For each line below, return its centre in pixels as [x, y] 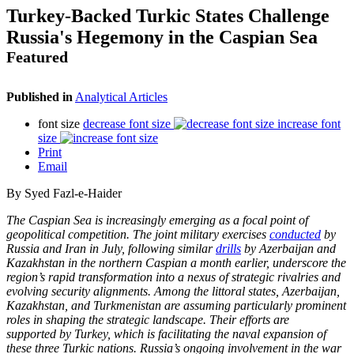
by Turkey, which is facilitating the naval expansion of [193, 333]
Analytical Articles [121, 96]
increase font [309, 123]
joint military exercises [212, 234]
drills [228, 248]
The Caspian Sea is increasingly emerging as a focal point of [157, 220]
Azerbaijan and [298, 248]
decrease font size [127, 123]
